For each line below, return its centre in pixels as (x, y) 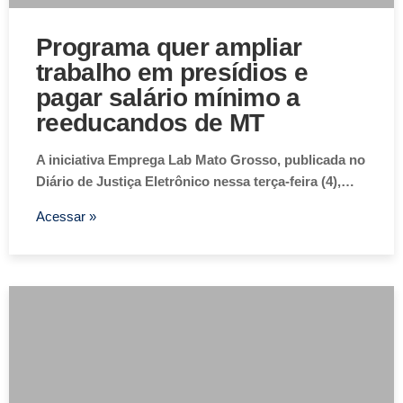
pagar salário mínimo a (168, 98)
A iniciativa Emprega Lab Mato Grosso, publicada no (201, 160)
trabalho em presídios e (172, 73)
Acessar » (66, 217)
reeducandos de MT (150, 123)
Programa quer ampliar (169, 48)
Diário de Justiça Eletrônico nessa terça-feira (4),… (195, 182)
